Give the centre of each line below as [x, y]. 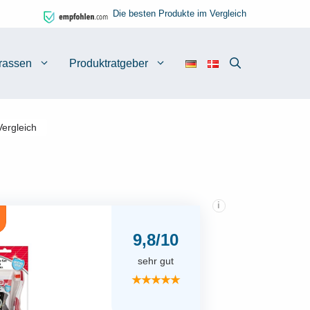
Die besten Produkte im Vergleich [180, 13]
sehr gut [156, 261]
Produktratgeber [109, 63]
